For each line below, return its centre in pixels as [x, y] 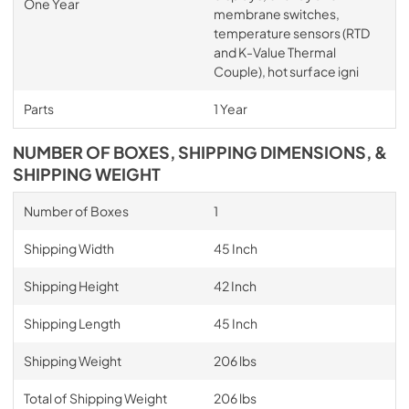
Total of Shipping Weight [95, 398]
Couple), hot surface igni [286, 71]
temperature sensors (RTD [291, 33]
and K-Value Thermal [274, 52]
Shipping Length [72, 323]
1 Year [230, 109]
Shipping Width [68, 248]
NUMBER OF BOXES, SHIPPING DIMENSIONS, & [200, 152]
